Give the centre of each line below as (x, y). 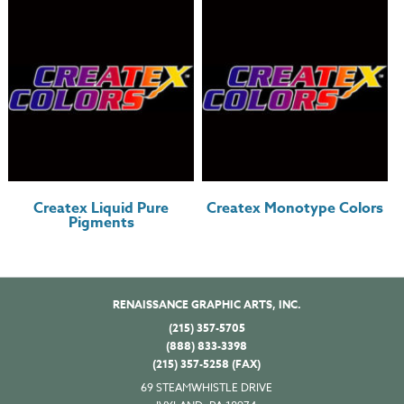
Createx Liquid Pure (101, 209)
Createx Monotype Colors (295, 209)
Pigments (101, 223)
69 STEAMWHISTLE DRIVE (207, 388)
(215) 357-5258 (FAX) (207, 364)
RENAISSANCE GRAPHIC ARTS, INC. (207, 305)
